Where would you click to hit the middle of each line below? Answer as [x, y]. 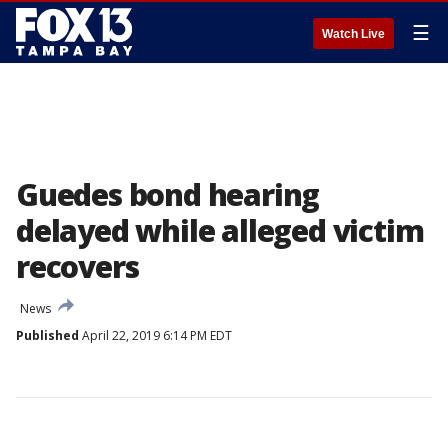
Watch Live [353, 34]
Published [47, 335]
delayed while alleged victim [220, 230]
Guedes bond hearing [168, 194]
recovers [77, 266]
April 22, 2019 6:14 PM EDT [155, 335]
